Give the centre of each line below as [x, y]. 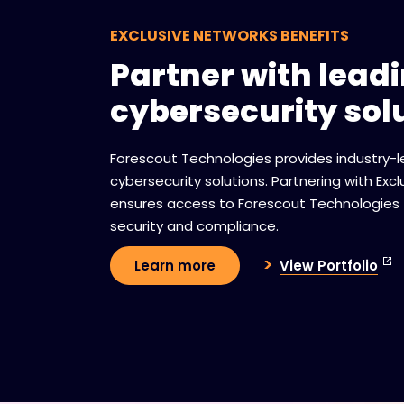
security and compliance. [194, 226]
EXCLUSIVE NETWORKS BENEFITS [230, 36]
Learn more [175, 266]
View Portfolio [329, 265]
